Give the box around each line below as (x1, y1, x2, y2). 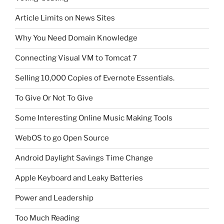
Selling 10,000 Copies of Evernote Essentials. (15, 73, 174, 83)
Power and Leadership (15, 193, 93, 203)
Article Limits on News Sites (15, 13, 115, 23)
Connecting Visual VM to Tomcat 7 (15, 53, 137, 63)
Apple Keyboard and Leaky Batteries (15, 173, 143, 183)
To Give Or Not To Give (15, 93, 93, 103)
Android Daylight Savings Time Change (15, 153, 153, 163)
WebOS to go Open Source (15, 133, 109, 143)
